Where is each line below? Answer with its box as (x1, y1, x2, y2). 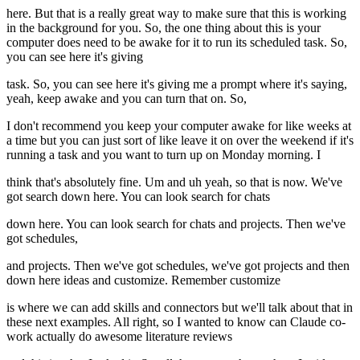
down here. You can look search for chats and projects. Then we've (6, 217, 346, 231)
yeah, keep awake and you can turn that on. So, (6, 92, 247, 106)
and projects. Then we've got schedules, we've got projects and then (6, 259, 350, 273)
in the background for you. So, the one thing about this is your (6, 21, 321, 35)
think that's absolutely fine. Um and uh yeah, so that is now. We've (6, 175, 342, 190)
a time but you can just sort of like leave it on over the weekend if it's (6, 133, 354, 148)
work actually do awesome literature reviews (6, 329, 232, 344)
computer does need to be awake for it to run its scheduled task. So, (6, 35, 347, 50)
